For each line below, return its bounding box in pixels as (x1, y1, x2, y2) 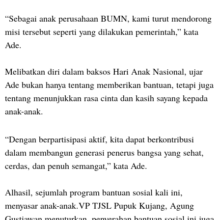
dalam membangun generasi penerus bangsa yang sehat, (5, 146, 204, 158)
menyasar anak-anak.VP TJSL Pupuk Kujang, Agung (5, 199, 194, 211)
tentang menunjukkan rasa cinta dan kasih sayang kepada (5, 91, 208, 104)
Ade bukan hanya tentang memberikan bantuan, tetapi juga (5, 78, 214, 90)
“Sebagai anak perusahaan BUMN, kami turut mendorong (5, 12, 212, 24)
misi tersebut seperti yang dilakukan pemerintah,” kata (5, 25, 198, 37)
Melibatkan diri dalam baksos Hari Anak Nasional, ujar (5, 65, 203, 77)
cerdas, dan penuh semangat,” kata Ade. (5, 159, 150, 171)
